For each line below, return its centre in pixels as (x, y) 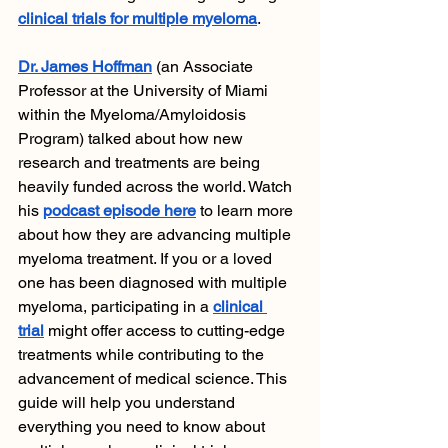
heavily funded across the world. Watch (157, 186)
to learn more (246, 210)
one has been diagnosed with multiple (154, 282)
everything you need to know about (143, 426)
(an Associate (204, 66)
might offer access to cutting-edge (166, 330)
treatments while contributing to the (143, 354)
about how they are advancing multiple (156, 234)
